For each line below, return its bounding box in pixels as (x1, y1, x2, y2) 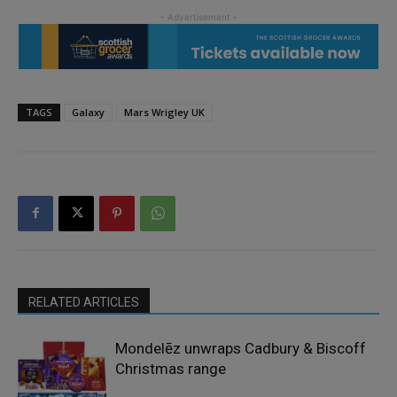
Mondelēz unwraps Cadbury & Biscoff (115, 339, 366, 357)
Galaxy (72, 105, 105, 119)
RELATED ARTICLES (28, 294, 139, 309)
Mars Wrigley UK (124, 105, 205, 119)
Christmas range (115, 359, 226, 378)
